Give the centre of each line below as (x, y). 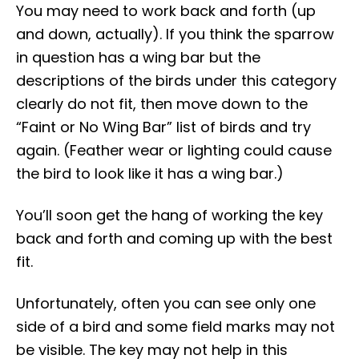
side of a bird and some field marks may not (175, 327)
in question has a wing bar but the (138, 58)
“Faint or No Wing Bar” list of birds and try (163, 127)
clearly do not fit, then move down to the (162, 104)
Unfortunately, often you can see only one (166, 304)
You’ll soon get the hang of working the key (169, 216)
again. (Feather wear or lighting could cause (174, 151)
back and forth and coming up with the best (174, 239)
